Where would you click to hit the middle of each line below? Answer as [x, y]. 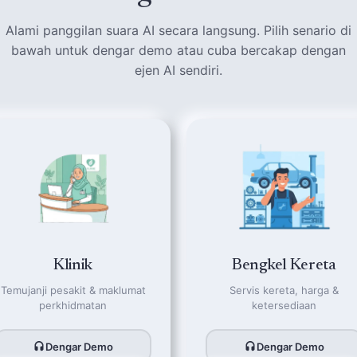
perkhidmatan [73, 305]
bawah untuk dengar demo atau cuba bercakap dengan [178, 50]
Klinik [73, 265]
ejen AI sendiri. [178, 70]
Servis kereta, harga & [284, 290]
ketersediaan [284, 305]
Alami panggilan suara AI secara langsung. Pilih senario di [178, 30]
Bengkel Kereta [284, 265]
